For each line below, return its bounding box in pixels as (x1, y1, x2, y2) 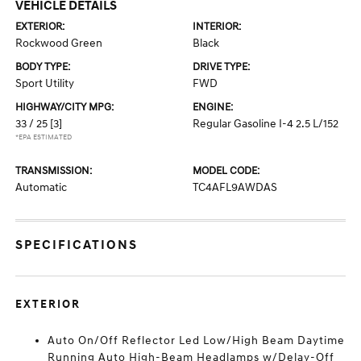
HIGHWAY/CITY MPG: (15, 101, 114, 114)
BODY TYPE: (15, 60, 71, 73)
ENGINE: (193, 101, 233, 114)
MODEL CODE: (193, 164, 259, 177)
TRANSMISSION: (15, 164, 93, 177)
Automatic (15, 180, 68, 194)
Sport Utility (15, 77, 75, 90)
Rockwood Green (15, 36, 103, 50)
